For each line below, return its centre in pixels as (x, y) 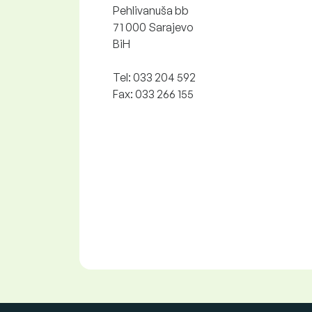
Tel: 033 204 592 (154, 77)
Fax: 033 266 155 (153, 94)
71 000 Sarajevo (153, 27)
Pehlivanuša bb (151, 10)
